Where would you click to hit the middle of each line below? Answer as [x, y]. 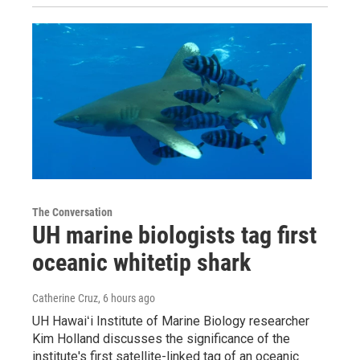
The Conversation [72, 212]
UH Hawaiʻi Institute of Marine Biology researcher [171, 321]
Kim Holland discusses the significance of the [161, 338]
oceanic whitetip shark [141, 262]
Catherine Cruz [65, 298]
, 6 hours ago [127, 298]
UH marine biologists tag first [174, 235]
